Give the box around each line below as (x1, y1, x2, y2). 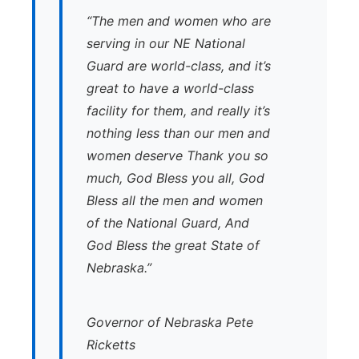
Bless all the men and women (87, 192, 263, 208)
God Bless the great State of (87, 237, 260, 253)
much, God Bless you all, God (87, 170, 264, 186)
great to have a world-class (87, 80, 254, 96)
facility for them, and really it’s (87, 103, 270, 119)
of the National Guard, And (87, 215, 249, 231)
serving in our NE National (87, 35, 245, 51)
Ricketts (87, 337, 135, 353)
